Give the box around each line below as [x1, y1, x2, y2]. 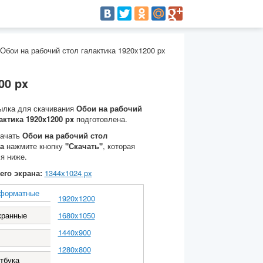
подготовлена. [73, 113, 127, 124]
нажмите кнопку [4, 140, 65, 151]
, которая [102, 140, 135, 151]
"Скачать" [65, 140, 103, 151]
